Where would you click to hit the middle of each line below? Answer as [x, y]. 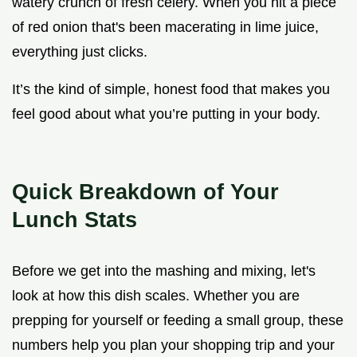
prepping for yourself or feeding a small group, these [178, 320]
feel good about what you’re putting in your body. [166, 114]
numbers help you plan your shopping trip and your [173, 345]
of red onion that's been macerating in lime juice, [165, 27]
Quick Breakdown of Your [145, 191]
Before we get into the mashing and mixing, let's [164, 271]
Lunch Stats [75, 219]
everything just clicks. [80, 51]
